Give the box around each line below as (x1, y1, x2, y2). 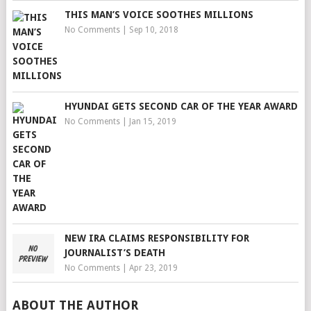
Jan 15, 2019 (128, 117, 176, 126)
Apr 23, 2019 (128, 263, 178, 273)
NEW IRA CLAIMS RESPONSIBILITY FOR (64, 233, 249, 244)
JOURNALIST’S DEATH (64, 247, 165, 258)
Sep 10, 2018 (128, 25, 178, 35)
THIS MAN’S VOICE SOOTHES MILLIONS (64, 9, 253, 20)
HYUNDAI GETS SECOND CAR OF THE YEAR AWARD (64, 101, 298, 112)
